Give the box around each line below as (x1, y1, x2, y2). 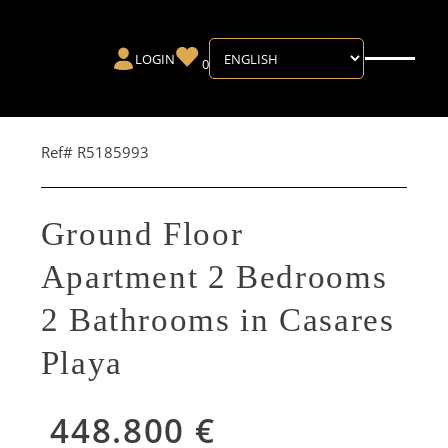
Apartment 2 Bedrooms (40, 258, 388, 295)
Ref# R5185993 (40, 141, 149, 162)
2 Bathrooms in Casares (40, 301, 395, 338)
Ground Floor (40, 215, 244, 252)
